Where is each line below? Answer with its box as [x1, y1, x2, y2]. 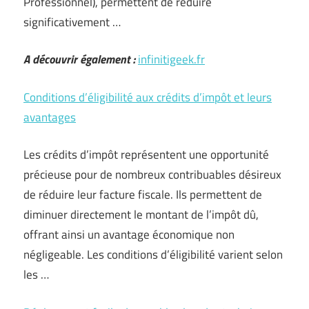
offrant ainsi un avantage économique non [23, 226, 235, 243]
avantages [23, 108, 76, 126]
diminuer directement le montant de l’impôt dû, [23, 206, 259, 223]
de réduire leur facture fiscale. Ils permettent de [23, 186, 262, 203]
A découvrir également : [23, 50, 135, 68]
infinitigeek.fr [138, 50, 205, 68]
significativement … [23, 12, 121, 31]
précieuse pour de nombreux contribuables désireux [23, 166, 281, 183]
